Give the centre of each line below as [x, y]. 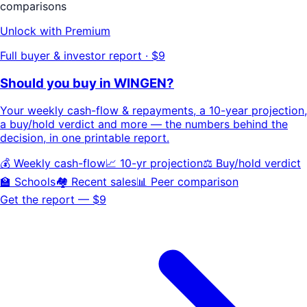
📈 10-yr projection [154, 163]
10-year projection [255, 111]
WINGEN [140, 83]
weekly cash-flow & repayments [110, 111]
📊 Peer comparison [187, 182]
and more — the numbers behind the [191, 124]
